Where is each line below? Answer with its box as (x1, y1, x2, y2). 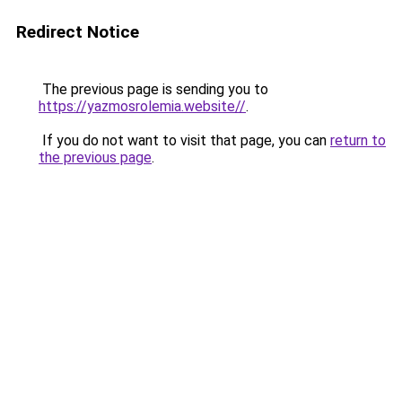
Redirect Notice (16, 22, 139, 42)
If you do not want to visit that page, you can (39, 132, 330, 149)
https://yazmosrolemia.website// (39, 98, 246, 115)
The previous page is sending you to (39, 81, 268, 98)
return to (330, 132, 386, 149)
